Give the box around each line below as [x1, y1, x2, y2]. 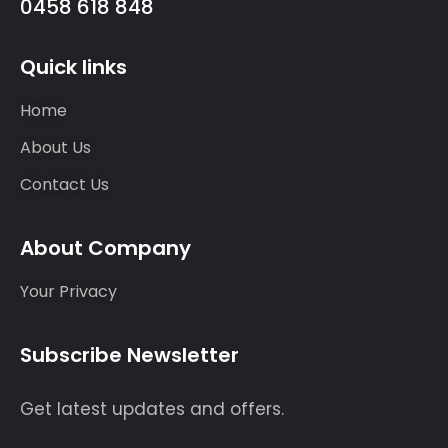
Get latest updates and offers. [20, 397, 284, 421]
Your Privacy [20, 280, 117, 303]
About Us [20, 136, 91, 159]
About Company [20, 234, 191, 262]
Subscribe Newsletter [20, 341, 239, 369]
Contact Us [20, 173, 109, 196]
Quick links [20, 53, 127, 81]
